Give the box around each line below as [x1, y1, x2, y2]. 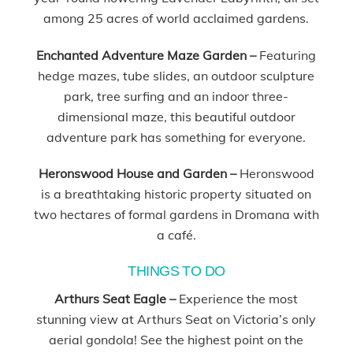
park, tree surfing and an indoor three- [64, 87, 289, 104]
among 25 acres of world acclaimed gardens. [43, 9, 310, 26]
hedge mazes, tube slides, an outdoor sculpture [38, 67, 315, 84]
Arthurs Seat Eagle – [54, 291, 180, 307]
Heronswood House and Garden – [38, 165, 236, 182]
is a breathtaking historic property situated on [41, 186, 312, 203]
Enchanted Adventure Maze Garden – [36, 46, 260, 63]
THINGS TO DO [128, 263, 225, 280]
